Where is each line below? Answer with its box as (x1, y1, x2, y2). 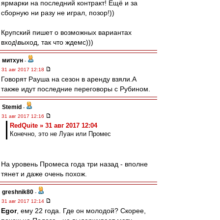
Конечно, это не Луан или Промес (10, 130, 111, 137)
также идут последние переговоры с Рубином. (1, 85, 150, 93)
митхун (2, 57, 23, 64)
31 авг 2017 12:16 (1, 113, 46, 119)
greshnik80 (2, 189, 33, 195)
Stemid (2, 104, 22, 110)
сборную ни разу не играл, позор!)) (1, 9, 114, 17)
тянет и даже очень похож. (1, 170, 87, 178)
